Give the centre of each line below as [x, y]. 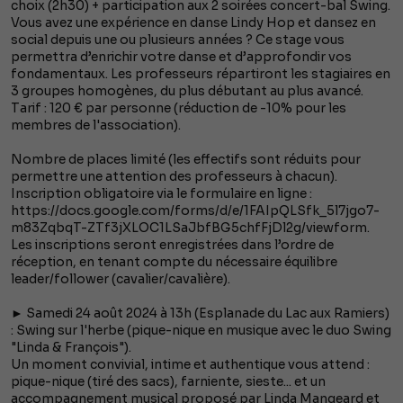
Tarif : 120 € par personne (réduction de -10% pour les [179, 108]
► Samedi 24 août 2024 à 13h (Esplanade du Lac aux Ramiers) [200, 313]
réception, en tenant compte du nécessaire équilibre [174, 262]
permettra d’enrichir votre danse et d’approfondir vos [181, 57]
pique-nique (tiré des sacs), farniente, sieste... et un [168, 382]
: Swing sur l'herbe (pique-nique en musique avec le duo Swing [201, 331]
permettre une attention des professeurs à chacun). [174, 177]
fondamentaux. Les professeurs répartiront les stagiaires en [201, 74]
